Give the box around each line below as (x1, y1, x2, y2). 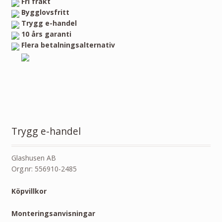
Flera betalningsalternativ (21, 40, 115, 50)
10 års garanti (21, 29, 71, 39)
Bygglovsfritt (21, 7, 69, 17)
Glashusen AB (11, 153, 56, 163)
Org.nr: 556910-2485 (11, 164, 77, 174)
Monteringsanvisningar (11, 208, 95, 218)
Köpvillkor (11, 186, 47, 196)
